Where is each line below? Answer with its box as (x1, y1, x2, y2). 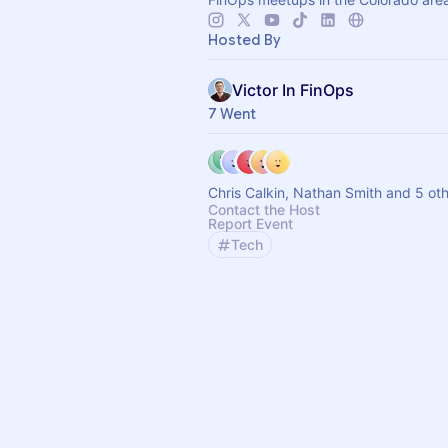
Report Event (208, 215, 293, 232)
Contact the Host (208, 201, 320, 218)
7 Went (208, 105, 256, 123)
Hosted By (208, 31, 281, 49)
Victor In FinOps (232, 80, 354, 100)
